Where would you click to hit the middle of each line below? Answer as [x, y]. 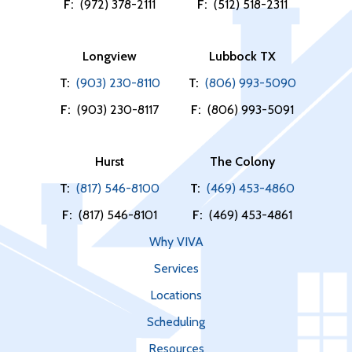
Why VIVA [176, 241]
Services [176, 268]
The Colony [242, 161]
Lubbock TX [242, 56]
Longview [110, 56]
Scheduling [176, 321]
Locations [176, 295]
